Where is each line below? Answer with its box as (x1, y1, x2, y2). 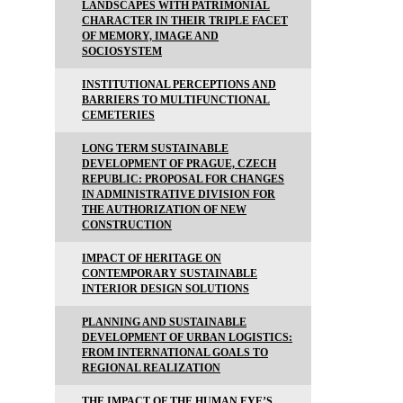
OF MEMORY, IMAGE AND (82, 29, 219, 42)
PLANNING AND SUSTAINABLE (82, 315, 246, 328)
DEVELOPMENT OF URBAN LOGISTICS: (82, 330, 292, 344)
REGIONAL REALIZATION (82, 361, 220, 374)
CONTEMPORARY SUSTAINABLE (82, 266, 257, 280)
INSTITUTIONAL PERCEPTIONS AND (82, 77, 276, 91)
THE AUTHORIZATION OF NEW (82, 202, 246, 216)
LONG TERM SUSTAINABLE (82, 141, 228, 155)
